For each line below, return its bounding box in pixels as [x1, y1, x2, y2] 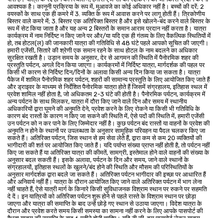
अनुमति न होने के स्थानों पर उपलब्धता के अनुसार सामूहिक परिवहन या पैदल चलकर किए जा [7, 127, 205, 134]
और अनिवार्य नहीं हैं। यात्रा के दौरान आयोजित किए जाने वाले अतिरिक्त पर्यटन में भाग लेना [7, 178, 202, 185]
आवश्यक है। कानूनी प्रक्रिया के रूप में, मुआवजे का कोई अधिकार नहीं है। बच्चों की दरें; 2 [7, 3, 204, 10]
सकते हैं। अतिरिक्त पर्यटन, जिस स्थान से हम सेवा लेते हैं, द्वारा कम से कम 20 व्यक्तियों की [7, 134, 202, 142]
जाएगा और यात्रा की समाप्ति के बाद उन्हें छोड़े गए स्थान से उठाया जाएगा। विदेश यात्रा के [7, 200, 202, 207]
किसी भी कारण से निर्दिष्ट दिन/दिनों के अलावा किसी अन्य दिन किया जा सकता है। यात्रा [7, 69, 200, 76]
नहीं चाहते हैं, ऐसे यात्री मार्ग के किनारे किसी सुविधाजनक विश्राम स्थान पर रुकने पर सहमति [7, 185, 207, 193]
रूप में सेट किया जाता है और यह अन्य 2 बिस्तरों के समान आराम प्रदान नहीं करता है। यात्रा [7, 25, 206, 32]
